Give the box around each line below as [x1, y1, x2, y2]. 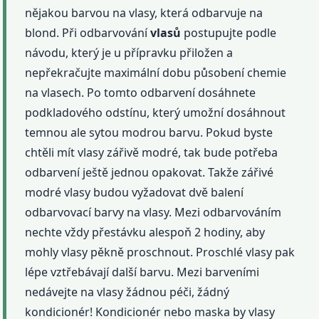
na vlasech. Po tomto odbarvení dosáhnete [25, 84, 256, 100]
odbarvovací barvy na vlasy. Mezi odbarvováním [25, 204, 282, 220]
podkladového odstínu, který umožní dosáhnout [25, 104, 286, 120]
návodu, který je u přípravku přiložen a [25, 44, 234, 61]
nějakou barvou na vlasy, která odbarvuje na [25, 4, 263, 21]
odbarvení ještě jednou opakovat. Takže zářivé [25, 164, 274, 180]
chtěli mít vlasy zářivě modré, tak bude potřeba [25, 144, 278, 160]
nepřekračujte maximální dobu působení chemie [25, 64, 287, 80]
